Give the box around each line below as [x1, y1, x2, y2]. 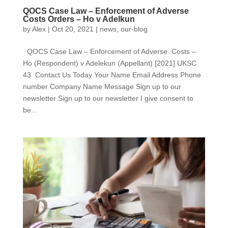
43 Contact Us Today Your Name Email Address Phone [22, 70, 201, 79]
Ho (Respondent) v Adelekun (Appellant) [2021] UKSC [22, 59, 196, 67]
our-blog [120, 24, 148, 33]
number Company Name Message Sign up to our [22, 82, 181, 91]
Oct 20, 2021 [51, 24, 94, 33]
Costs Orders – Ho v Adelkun [22, 14, 135, 23]
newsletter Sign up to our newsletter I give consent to [22, 94, 193, 102]
